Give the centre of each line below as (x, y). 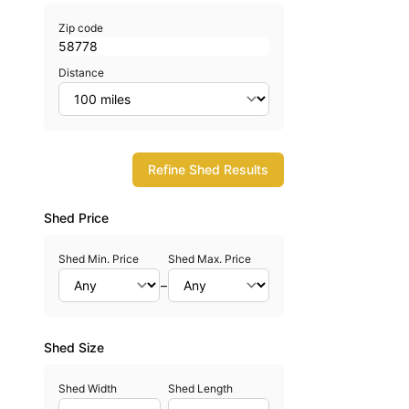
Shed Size (74, 347)
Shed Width (88, 388)
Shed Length (200, 388)
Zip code (81, 28)
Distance (81, 73)
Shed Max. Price (209, 259)
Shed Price (76, 218)
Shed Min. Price (99, 259)
